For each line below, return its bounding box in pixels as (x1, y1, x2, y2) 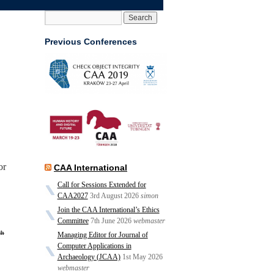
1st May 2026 (122, 253, 163, 261)
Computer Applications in (57, 242, 131, 250)
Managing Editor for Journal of (57, 231, 148, 239)
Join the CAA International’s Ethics (57, 206, 160, 214)
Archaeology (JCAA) (57, 253, 120, 261)
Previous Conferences (45, 37, 137, 46)
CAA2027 (57, 191, 88, 200)
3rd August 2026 (89, 191, 139, 200)
